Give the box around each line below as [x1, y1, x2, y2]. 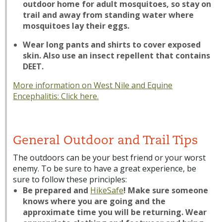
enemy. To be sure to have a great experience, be [13, 163, 197, 174]
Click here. [61, 91, 99, 102]
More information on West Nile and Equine [13, 80, 173, 91]
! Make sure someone [123, 185, 209, 196]
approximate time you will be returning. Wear [23, 207, 207, 218]
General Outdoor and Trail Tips [13, 135, 198, 147]
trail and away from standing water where [23, 9, 194, 20]
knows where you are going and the [23, 196, 166, 207]
